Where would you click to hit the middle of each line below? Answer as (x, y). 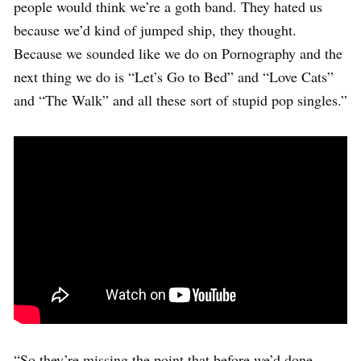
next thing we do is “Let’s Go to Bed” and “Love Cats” (174, 77)
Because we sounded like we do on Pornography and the (178, 54)
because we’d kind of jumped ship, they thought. (155, 30)
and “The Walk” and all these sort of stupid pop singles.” (180, 100)
